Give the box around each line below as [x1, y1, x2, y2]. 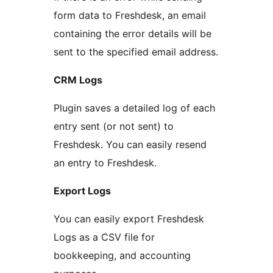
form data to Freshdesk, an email [54, 9, 206, 21]
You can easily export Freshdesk [54, 212, 204, 225]
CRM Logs [54, 73, 102, 86]
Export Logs [54, 184, 111, 197]
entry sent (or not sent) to [54, 119, 174, 132]
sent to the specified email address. [54, 45, 218, 58]
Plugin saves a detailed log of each [54, 101, 215, 114]
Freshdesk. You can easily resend [54, 138, 207, 151]
